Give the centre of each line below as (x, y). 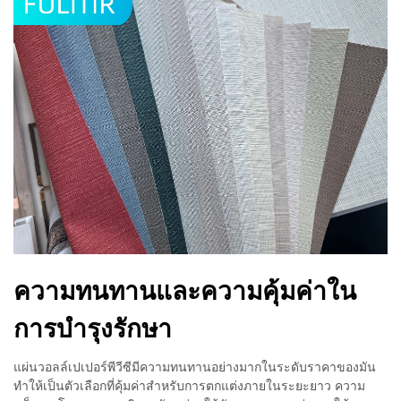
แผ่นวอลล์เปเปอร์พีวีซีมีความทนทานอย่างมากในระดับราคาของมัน (195, 367)
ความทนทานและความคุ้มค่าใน (185, 290)
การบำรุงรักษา (93, 328)
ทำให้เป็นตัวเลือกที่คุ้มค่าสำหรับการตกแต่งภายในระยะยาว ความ (189, 385)
